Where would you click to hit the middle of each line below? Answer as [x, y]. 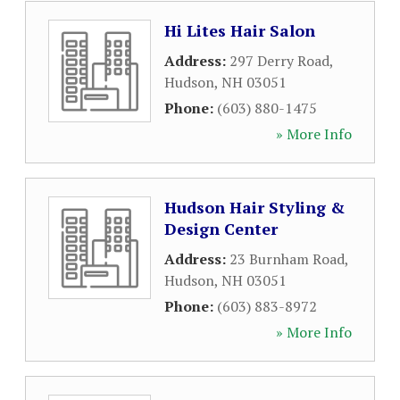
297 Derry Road [279, 61]
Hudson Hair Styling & [254, 207]
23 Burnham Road [287, 259]
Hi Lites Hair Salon [240, 30]
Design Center [221, 229]
